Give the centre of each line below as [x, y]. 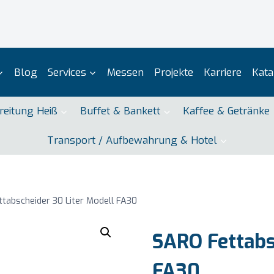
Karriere [222, 72]
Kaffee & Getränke [227, 111]
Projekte [173, 72]
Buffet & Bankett [120, 111]
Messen [125, 72]
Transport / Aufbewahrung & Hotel [132, 140]
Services [67, 72]
